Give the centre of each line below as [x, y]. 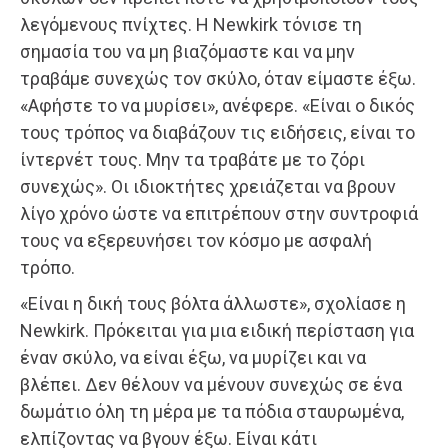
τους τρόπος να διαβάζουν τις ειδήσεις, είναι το [217, 132]
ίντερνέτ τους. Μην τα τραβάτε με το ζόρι [192, 159]
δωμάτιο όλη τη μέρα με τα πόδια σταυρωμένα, [212, 411]
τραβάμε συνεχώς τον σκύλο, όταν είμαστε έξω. [218, 78]
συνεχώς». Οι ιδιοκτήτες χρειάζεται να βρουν [208, 186]
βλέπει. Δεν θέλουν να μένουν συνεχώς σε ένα [211, 384]
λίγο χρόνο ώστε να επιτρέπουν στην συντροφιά [219, 213]
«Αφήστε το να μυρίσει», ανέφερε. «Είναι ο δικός [217, 105]
